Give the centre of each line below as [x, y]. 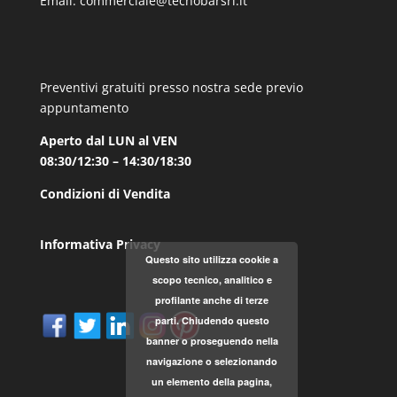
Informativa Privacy [100, 245]
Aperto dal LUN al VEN [108, 140]
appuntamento [84, 108]
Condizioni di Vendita [105, 194]
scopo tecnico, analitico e [212, 280]
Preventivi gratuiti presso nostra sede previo [171, 87]
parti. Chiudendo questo [212, 320]
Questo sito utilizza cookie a [212, 259]
